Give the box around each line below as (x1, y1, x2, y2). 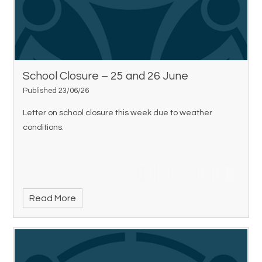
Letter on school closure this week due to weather (23, 108, 213, 118)
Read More (29, 194, 76, 204)
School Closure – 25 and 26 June (23, 70, 189, 82)
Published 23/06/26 (23, 87, 89, 95)
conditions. (23, 123, 64, 132)
